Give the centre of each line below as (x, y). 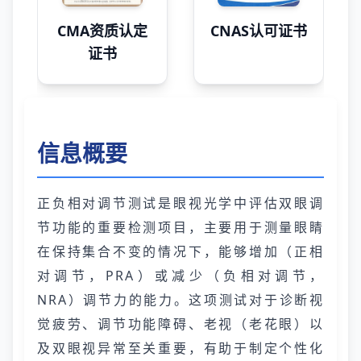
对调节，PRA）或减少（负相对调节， (180, 276)
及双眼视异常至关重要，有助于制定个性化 (180, 348)
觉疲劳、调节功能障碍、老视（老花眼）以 (180, 324)
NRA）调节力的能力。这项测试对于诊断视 (180, 300)
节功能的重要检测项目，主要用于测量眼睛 (180, 227)
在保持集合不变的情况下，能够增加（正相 (180, 251)
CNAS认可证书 (259, 31)
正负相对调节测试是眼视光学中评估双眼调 (180, 203)
